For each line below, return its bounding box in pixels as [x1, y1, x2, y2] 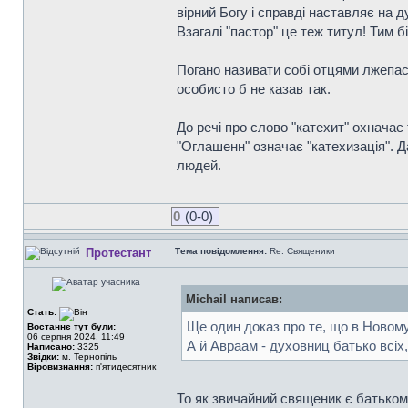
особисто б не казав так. [177, 81, 331, 97]
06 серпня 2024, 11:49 [27, 331, 125, 342]
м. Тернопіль [59, 352, 117, 362]
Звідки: [27, 352, 59, 362]
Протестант [86, 246, 151, 260]
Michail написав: [186, 292, 282, 306]
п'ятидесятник [93, 362, 156, 372]
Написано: [27, 342, 75, 352]
